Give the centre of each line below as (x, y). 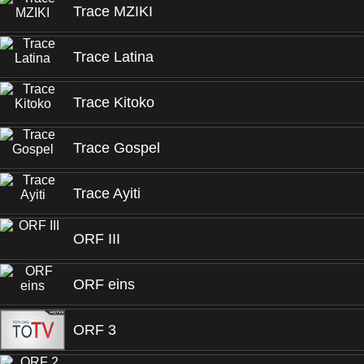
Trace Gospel (117, 148)
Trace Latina (113, 57)
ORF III (97, 239)
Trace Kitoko (114, 102)
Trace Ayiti (107, 193)
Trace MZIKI (113, 11)
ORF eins (104, 284)
